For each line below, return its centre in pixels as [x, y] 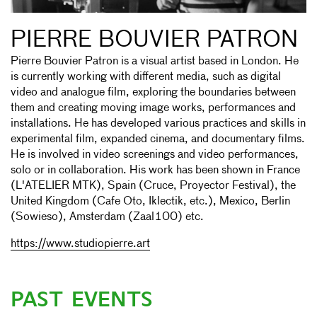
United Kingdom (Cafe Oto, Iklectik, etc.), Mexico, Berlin [150, 201]
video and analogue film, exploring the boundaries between [153, 92]
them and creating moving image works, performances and [153, 108]
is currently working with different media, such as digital [146, 77]
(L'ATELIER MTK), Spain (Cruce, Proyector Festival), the [153, 186]
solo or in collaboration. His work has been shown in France [155, 170]
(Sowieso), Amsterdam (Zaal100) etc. [107, 217]
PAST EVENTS [82, 299]
